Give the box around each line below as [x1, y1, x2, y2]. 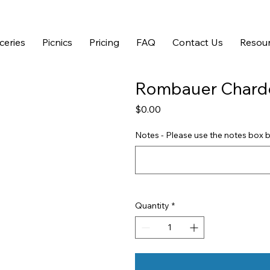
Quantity [135, 200, 169, 211]
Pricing [89, 36, 119, 48]
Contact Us [172, 36, 223, 48]
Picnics [42, 36, 72, 48]
